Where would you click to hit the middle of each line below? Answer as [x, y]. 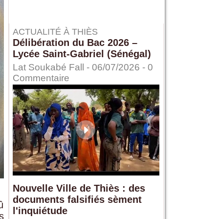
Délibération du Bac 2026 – [75, 43]
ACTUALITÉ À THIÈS [55, 32]
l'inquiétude [40, 211]
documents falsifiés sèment [77, 200]
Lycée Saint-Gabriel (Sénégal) [82, 54]
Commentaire [41, 78]
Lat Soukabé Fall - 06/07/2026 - [80, 67]
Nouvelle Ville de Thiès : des [79, 188]
